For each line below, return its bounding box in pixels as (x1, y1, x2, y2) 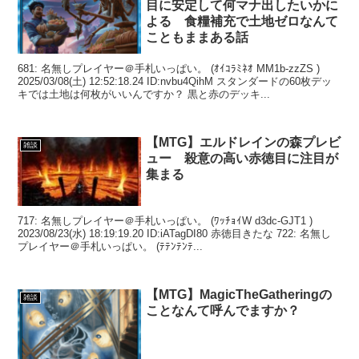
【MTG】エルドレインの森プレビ (146, 135, 341, 149)
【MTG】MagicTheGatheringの (146, 288, 333, 302)
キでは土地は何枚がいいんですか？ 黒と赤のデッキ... (188, 87, 271, 100)
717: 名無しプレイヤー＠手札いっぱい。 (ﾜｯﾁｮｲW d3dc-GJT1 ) (18, 215, 313, 228)
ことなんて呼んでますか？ (146, 304, 301, 318)
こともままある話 (146, 30, 249, 45)
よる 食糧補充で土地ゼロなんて (146, 14, 339, 29)
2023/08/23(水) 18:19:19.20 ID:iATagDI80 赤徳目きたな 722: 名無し (18, 228, 277, 240)
